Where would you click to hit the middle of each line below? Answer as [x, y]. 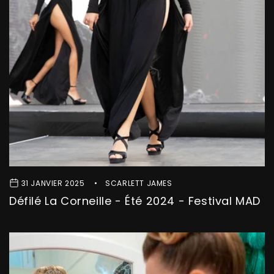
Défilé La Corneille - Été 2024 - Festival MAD [135, 201]
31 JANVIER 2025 [53, 183]
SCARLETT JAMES [139, 183]
